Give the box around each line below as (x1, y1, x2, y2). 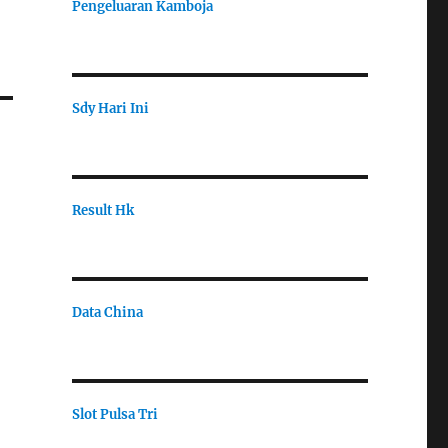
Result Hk (71, 201, 134, 219)
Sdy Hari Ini (71, 99, 149, 117)
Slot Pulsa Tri (71, 405, 158, 423)
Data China (71, 303, 143, 321)
